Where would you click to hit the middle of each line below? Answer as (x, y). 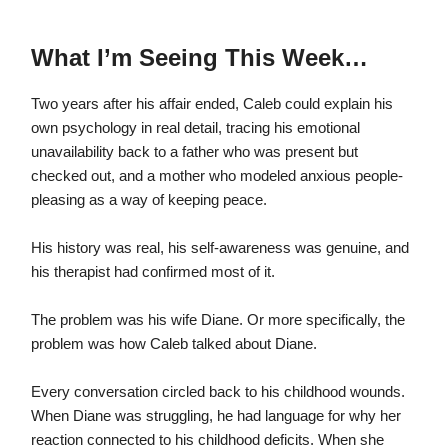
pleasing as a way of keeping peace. (149, 200)
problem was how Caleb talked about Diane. (174, 344)
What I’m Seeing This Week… (199, 58)
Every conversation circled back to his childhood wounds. (218, 392)
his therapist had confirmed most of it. (153, 272)
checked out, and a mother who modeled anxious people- (217, 176)
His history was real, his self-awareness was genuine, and (220, 248)
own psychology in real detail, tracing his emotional (195, 128)
